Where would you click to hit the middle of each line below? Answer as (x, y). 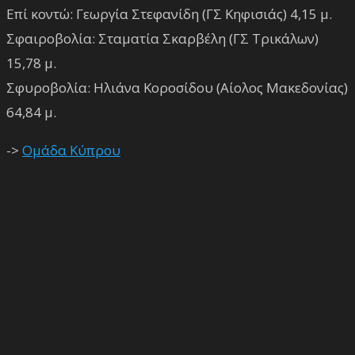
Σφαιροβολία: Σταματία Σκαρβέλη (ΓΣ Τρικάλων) (162, 38)
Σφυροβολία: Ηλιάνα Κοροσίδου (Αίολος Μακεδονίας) (177, 87)
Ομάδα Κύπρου (71, 150)
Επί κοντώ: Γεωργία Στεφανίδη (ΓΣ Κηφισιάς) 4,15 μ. (169, 13)
